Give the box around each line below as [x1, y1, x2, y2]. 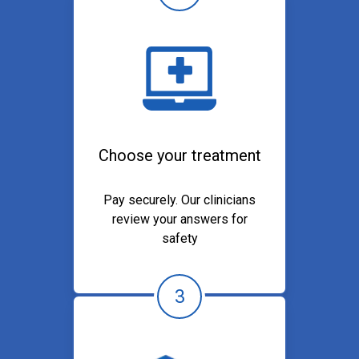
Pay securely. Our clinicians [103, 192, 256, 208]
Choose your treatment [98, 145, 261, 165]
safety [161, 230, 198, 246]
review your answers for [111, 211, 248, 227]
